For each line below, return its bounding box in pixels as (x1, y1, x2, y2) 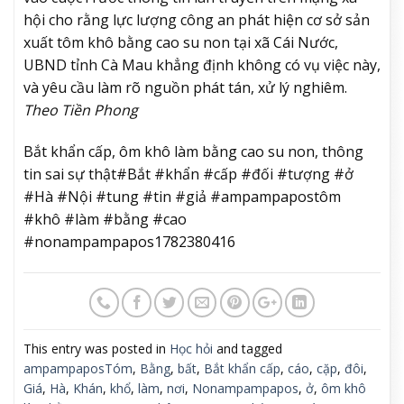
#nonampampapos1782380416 (23, 231, 235, 252)
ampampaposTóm (23, 359, 133, 377)
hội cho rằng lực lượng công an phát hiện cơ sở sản (23, 9, 370, 30)
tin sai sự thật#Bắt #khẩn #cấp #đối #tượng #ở (23, 163, 353, 184)
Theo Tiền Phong (23, 99, 142, 120)
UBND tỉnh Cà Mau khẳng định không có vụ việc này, (23, 54, 381, 75)
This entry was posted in (23, 339, 170, 357)
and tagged (213, 339, 282, 357)
